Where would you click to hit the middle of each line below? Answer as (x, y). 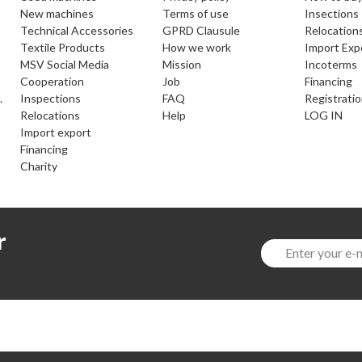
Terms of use (199, 13)
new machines (61, 13)
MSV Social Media (70, 64)
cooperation (57, 81)
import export (58, 132)
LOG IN (326, 115)
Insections (333, 13)
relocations (54, 115)
